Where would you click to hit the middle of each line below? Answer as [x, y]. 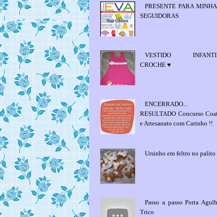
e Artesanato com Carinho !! [177, 124]
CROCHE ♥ [156, 65]
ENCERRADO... [166, 104]
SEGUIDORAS [160, 16]
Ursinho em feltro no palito [180, 153]
